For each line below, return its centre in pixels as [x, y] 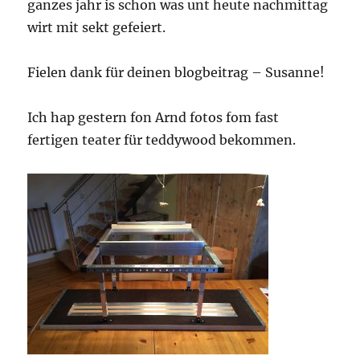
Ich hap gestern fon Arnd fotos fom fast [153, 118]
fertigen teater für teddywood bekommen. [162, 140]
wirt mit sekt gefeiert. [97, 28]
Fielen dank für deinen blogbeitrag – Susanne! [176, 73]
